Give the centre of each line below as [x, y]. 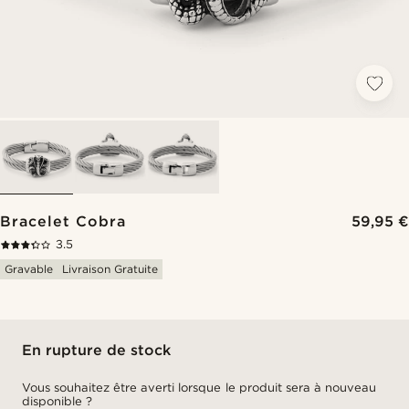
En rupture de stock [97, 350]
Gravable [29, 269]
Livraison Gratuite [110, 269]
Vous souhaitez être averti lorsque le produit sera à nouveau [199, 388]
